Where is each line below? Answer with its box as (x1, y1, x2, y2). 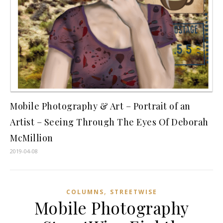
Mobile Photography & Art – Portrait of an (10, 100, 191, 112)
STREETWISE (110, 188, 157, 197)
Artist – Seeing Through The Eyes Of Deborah (10, 116, 209, 128)
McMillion (10, 132, 53, 144)
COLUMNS (66, 188, 104, 197)
